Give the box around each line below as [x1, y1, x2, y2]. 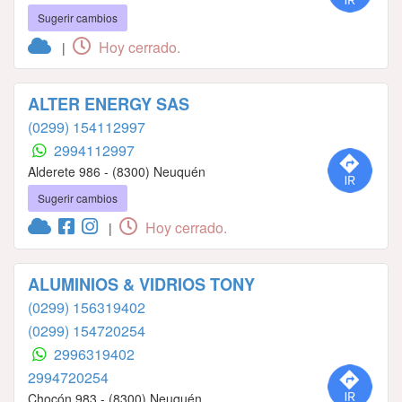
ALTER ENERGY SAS [28, 92, 189, 117]
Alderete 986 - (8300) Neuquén [28, 162, 205, 181]
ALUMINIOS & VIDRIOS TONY [28, 273, 255, 297]
